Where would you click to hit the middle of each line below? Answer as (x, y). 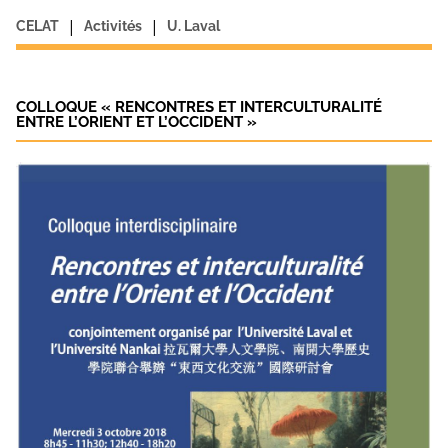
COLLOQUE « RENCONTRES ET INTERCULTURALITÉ (198, 106)
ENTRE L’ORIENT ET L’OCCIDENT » (136, 121)
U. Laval (193, 25)
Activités (112, 25)
